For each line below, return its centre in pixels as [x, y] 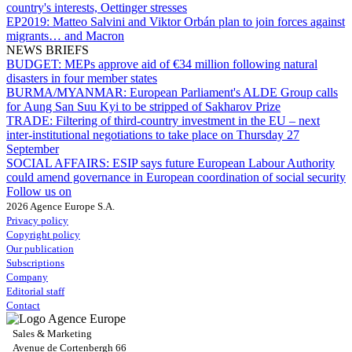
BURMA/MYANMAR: [68, 92]
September [33, 148]
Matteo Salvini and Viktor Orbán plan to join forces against [199, 21]
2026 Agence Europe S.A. [60, 206]
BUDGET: [35, 64]
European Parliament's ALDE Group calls [234, 92]
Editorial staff [35, 291]
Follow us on [39, 191]
